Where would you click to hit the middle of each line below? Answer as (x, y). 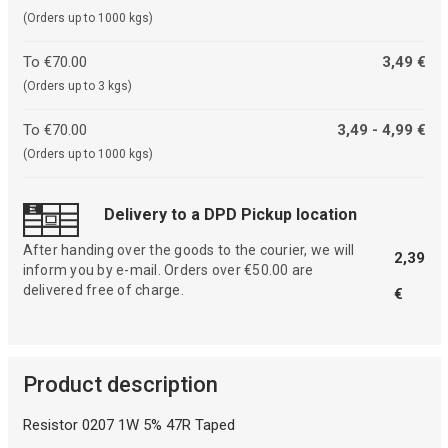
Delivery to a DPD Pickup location (230, 215)
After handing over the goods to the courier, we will (188, 250)
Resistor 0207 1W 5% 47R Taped (128, 425)
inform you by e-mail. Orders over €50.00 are (168, 270)
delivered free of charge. (103, 290)
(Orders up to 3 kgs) (77, 85)
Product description (120, 385)
